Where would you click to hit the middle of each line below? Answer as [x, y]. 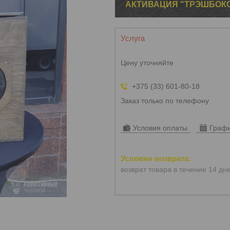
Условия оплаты [160, 128]
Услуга [133, 38]
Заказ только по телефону [165, 101]
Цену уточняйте [147, 63]
